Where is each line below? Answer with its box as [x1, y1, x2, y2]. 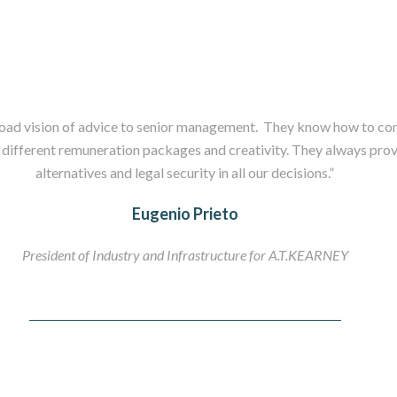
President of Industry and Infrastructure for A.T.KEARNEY [21, 246, 348, 263]
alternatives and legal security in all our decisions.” [35, 164, 335, 181]
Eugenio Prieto [131, 204, 238, 223]
